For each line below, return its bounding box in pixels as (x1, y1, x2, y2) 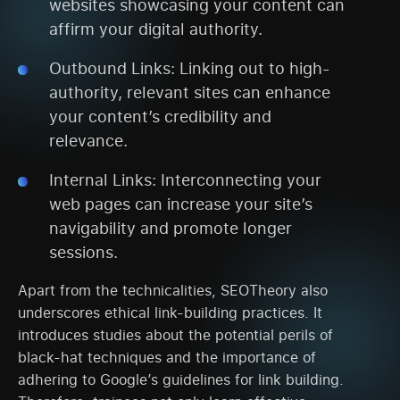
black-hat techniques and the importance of (18, 347, 316, 368)
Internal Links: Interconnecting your (49, 169, 321, 191)
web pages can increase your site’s (49, 193, 312, 215)
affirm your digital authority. (49, 18, 262, 40)
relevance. (49, 129, 128, 152)
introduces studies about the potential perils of (18, 325, 333, 346)
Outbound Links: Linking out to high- (49, 57, 329, 79)
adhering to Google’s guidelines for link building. (18, 370, 344, 390)
